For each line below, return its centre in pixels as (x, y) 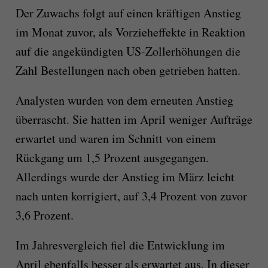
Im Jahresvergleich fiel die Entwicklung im (120, 245)
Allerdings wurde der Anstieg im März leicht (125, 176)
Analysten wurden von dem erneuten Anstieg (124, 100)
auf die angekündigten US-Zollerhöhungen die (128, 51)
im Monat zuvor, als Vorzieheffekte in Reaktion (130, 32)
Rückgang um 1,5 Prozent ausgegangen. (112, 157)
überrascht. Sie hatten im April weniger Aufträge (134, 119)
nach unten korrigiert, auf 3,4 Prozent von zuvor (131, 196)
